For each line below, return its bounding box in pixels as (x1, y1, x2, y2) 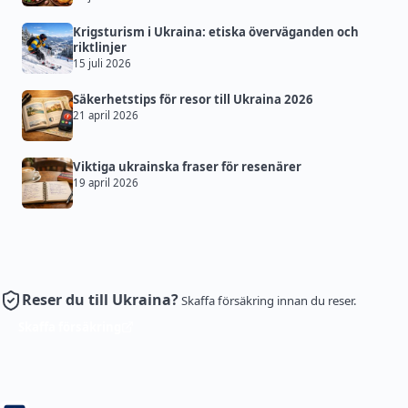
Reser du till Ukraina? (22, 290, 178, 311)
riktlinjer (73, 39, 127, 56)
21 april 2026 (73, 108, 138, 123)
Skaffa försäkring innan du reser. (181, 292, 357, 310)
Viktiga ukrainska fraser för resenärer (73, 158, 301, 176)
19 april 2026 (73, 176, 138, 190)
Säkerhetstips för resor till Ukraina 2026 (73, 91, 313, 108)
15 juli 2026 (73, 56, 131, 71)
